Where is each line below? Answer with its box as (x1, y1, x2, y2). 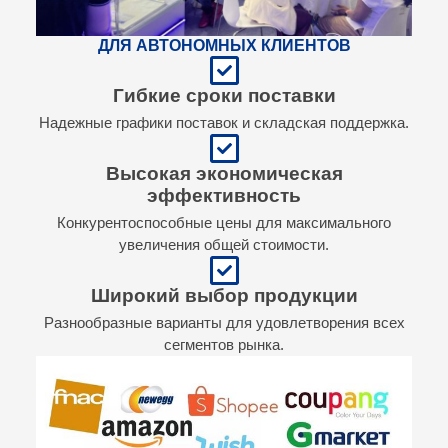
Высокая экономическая (105, 162, 343, 184)
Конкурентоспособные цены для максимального (57, 213, 391, 231)
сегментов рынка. (164, 335, 284, 353)
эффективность (147, 184, 301, 206)
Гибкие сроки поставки (112, 84, 336, 106)
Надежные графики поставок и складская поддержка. (39, 113, 409, 131)
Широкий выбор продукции (90, 284, 358, 306)
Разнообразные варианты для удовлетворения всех (43, 313, 405, 331)
